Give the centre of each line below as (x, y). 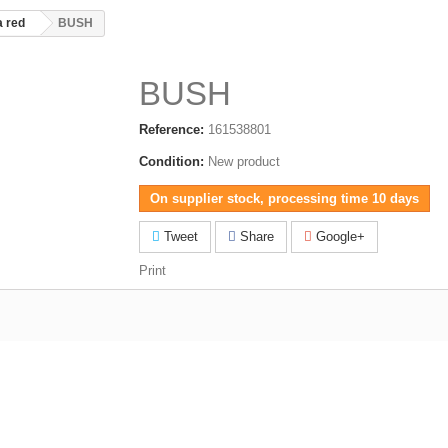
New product (244, 161)
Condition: (171, 161)
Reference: (171, 129)
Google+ (338, 236)
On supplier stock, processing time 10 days (284, 198)
